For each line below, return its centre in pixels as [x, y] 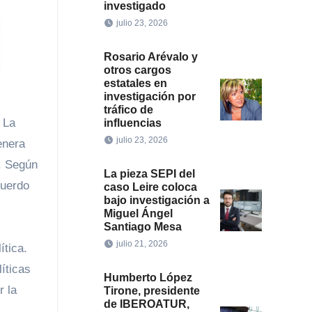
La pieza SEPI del [149, 174]
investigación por [149, 96]
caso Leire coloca [150, 187]
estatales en [135, 83]
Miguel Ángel [138, 213]
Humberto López [148, 278]
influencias [132, 123]
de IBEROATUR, [146, 304]
